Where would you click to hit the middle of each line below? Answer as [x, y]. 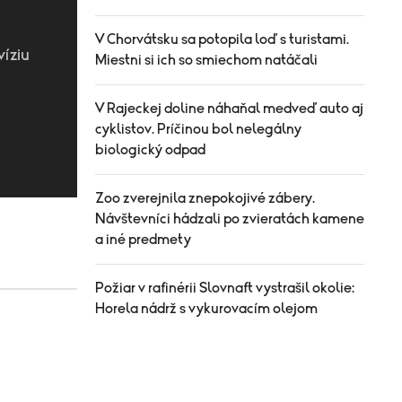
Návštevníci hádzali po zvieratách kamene [230, 219]
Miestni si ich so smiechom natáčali [206, 60]
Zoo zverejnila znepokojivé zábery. [205, 198]
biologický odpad [150, 150]
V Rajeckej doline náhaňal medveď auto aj [229, 109]
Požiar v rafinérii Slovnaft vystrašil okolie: [225, 288]
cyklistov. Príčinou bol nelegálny [198, 129]
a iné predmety [143, 240]
